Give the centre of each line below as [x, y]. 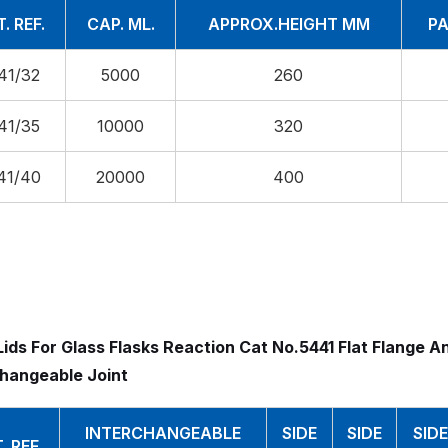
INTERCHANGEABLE [163, 432]
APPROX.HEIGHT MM [288, 24]
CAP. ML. [120, 24]
